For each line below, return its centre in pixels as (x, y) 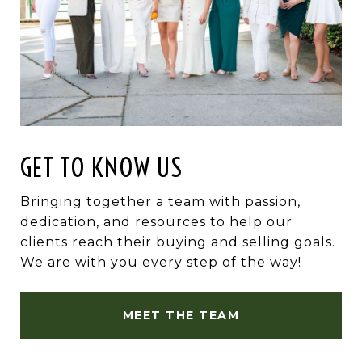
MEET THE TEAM (181, 316)
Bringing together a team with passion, (160, 202)
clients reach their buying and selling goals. (178, 242)
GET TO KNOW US (101, 168)
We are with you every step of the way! (161, 263)
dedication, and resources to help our (156, 222)
